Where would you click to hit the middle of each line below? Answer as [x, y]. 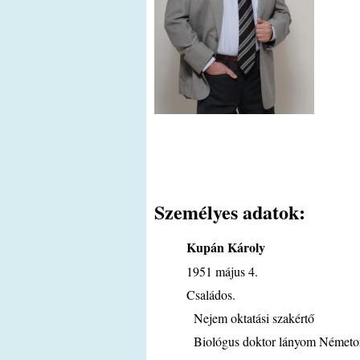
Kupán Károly [226, 247]
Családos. [211, 294]
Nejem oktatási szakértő [250, 317]
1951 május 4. [222, 271]
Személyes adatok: [230, 211]
